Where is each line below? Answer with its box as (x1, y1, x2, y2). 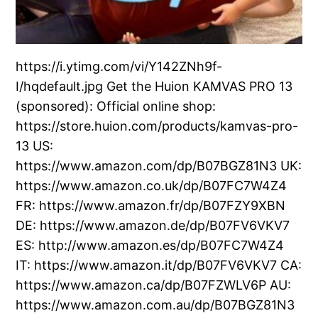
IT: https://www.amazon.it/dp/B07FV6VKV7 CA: (16, 257, 302, 273)
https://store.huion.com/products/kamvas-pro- (16, 118, 299, 133)
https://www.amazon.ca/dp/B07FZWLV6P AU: (16, 277, 292, 292)
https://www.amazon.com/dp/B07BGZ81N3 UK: (16, 158, 302, 173)
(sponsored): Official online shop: (16, 98, 216, 114)
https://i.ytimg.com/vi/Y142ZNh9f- (16, 58, 223, 74)
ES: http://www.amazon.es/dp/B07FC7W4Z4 (16, 237, 285, 253)
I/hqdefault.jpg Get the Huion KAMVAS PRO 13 (16, 78, 293, 94)
